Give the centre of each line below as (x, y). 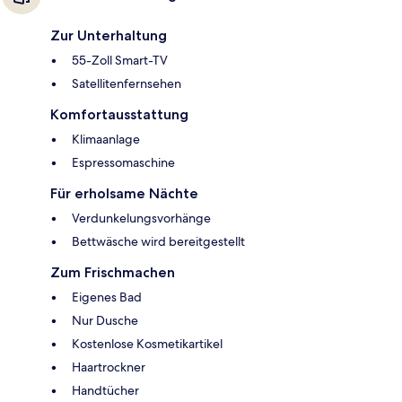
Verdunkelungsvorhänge (141, 218)
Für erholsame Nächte (124, 194)
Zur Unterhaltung (109, 36)
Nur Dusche (105, 321)
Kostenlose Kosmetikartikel (147, 344)
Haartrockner (109, 367)
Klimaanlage (106, 140)
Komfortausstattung (119, 115)
